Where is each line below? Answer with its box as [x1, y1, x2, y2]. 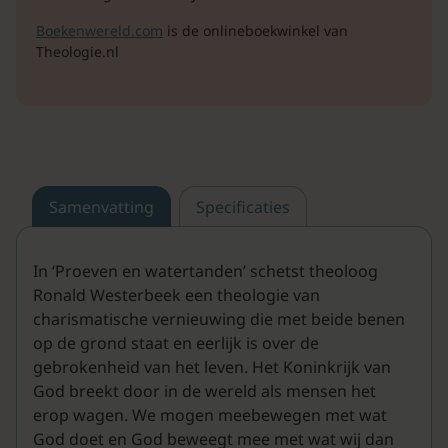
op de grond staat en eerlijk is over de [33, 332, 319, 355]
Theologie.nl [36, 42, 119, 62]
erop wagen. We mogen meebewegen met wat [33, 404, 387, 427]
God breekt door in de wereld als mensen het [33, 380, 376, 403]
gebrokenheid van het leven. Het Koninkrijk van [33, 356, 391, 379]
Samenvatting [49, 196, 154, 219]
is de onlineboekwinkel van [163, 21, 348, 41]
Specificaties [196, 196, 290, 219]
